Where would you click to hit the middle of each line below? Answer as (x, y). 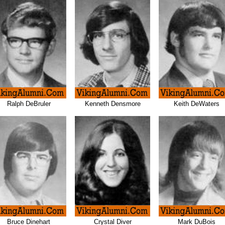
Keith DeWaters (196, 103)
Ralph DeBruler (29, 103)
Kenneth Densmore (113, 103)
